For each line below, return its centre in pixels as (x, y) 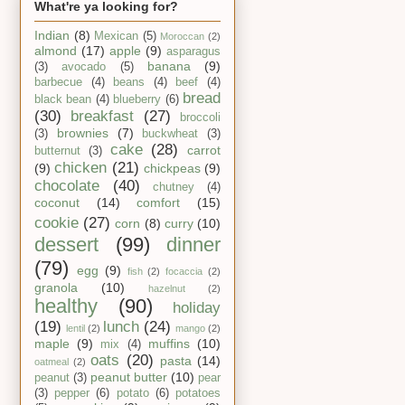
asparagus (193, 52)
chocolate (67, 186)
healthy (66, 306)
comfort (159, 203)
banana (169, 66)
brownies (82, 133)
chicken (81, 168)
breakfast (103, 117)
